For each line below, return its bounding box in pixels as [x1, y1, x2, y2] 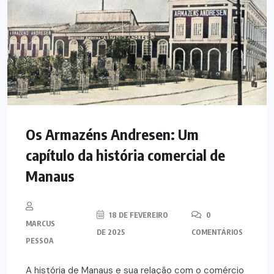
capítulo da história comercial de [26, 146, 225, 165]
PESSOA [26, 236, 54, 246]
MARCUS [26, 219, 55, 229]
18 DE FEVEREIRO [107, 210, 169, 220]
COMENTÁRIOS [191, 228, 243, 237]
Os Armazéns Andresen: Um [26, 125, 199, 144]
